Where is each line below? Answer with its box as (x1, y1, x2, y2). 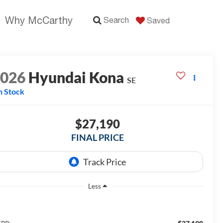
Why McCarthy (5, 14, 73, 26)
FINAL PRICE (71, 132, 124, 143)
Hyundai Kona (28, 68, 124, 87)
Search (104, 15, 129, 24)
